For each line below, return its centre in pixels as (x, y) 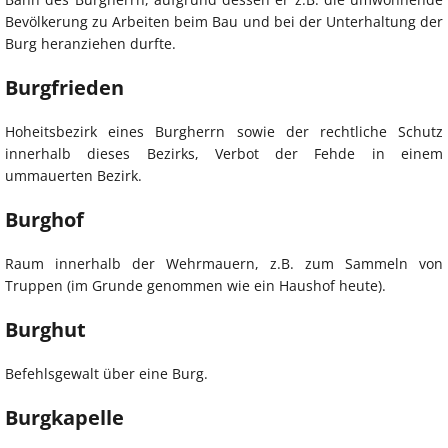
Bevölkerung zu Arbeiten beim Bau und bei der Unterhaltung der (224, 21)
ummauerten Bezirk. (73, 175)
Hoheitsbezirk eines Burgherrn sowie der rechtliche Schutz (224, 131)
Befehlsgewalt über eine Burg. (106, 373)
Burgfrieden (64, 87)
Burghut (45, 329)
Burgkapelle (64, 417)
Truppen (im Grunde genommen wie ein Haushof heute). (195, 285)
